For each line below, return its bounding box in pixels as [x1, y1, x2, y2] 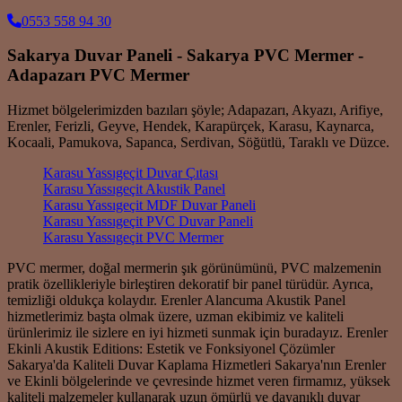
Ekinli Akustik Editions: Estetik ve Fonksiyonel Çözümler [7, 340, 335, 356]
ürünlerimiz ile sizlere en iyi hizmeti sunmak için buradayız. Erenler [7, 324, 388, 340]
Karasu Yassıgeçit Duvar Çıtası [43, 164, 218, 180]
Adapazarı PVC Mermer [7, 66, 189, 85]
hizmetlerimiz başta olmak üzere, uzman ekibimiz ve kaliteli [7, 308, 344, 324]
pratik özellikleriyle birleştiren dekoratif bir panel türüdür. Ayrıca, [7, 275, 373, 292]
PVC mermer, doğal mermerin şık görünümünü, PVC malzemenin [7, 259, 381, 275]
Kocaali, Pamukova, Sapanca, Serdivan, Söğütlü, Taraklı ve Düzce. [7, 134, 389, 150]
